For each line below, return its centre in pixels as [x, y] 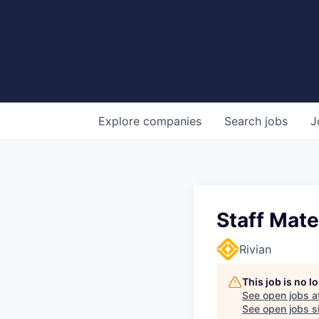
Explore [121, 121]
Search [245, 121]
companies [172, 121]
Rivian [255, 250]
